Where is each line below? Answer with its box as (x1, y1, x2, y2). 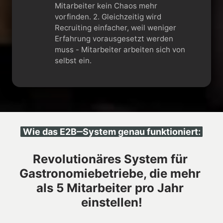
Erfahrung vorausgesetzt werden (54, 33, 173, 43)
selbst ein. (54, 55, 92, 65)
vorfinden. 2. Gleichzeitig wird (54, 11, 93, 21)
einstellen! (81, 195, 142, 210)
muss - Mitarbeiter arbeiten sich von (54, 44, 185, 54)
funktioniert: (146, 126, 201, 137)
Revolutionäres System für (32, 151, 188, 166)
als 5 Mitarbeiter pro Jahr (36, 180, 184, 195)
